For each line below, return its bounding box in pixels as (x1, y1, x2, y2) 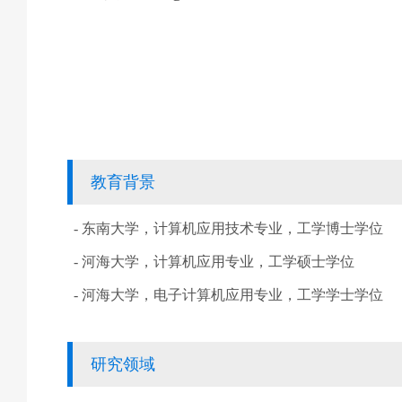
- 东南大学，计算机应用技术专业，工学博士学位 (74, 221, 383, 236)
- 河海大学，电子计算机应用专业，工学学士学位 (74, 287, 383, 302)
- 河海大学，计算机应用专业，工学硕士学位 (74, 254, 354, 269)
